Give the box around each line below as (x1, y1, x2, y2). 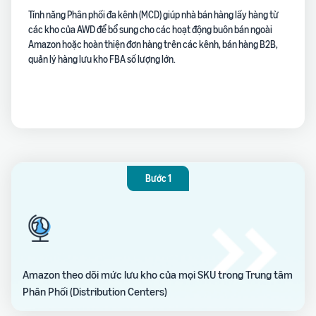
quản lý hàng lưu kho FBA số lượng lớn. (28, 53, 176, 66)
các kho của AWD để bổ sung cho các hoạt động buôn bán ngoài (28, 23, 272, 36)
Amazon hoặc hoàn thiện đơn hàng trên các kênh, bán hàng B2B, (28, 38, 278, 51)
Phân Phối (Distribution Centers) (23, 284, 167, 299)
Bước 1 (145, 172, 171, 185)
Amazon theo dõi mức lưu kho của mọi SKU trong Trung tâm (23, 267, 293, 282)
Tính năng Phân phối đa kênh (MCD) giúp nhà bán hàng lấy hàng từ (28, 8, 279, 21)
